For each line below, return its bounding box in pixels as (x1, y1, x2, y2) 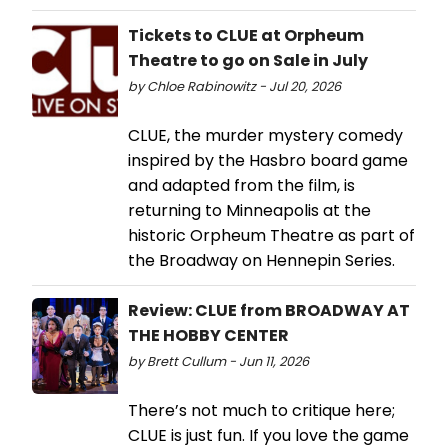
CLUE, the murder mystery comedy (128, 123, 403, 147)
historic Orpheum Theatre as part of (128, 223, 415, 247)
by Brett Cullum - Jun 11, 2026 (128, 352, 309, 370)
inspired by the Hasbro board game (128, 148, 408, 172)
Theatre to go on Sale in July (128, 48, 368, 72)
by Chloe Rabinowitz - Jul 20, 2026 (128, 77, 341, 95)
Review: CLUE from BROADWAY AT (128, 298, 410, 322)
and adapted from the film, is (128, 173, 355, 197)
